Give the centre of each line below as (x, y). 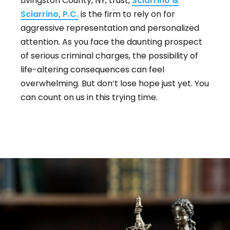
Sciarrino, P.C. (50, 14)
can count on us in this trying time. (89, 98)
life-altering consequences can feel (92, 70)
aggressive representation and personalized (110, 28)
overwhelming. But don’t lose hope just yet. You (115, 84)
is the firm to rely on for (127, 14)
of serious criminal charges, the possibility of (109, 56)
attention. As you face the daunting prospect (111, 42)
